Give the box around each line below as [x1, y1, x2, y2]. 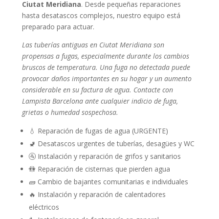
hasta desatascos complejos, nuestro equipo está [22, 10, 180, 20]
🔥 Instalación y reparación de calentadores [28, 189, 166, 199]
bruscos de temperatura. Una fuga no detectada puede [22, 62, 190, 72]
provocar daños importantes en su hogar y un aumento [22, 73, 192, 83]
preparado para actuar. [22, 22, 94, 31]
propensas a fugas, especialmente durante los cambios [22, 51, 189, 61]
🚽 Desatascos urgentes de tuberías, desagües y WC [28, 138, 195, 148]
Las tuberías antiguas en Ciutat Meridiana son [22, 40, 164, 49]
